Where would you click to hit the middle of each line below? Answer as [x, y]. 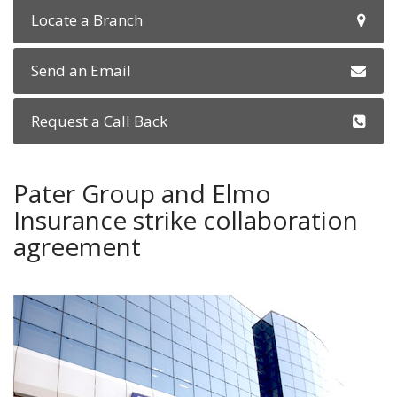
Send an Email [81, 70]
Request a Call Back [99, 121]
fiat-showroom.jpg [124, 308]
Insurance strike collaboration [186, 220]
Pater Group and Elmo [142, 193]
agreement [77, 246]
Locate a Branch [87, 20]
